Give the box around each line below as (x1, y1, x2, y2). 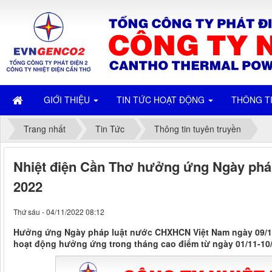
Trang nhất (24, 123, 66, 135)
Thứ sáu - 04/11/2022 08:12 (13, 206, 104, 217)
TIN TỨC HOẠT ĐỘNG (117, 93, 207, 106)
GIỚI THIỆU (44, 93, 92, 106)
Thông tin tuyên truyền (154, 123, 241, 135)
